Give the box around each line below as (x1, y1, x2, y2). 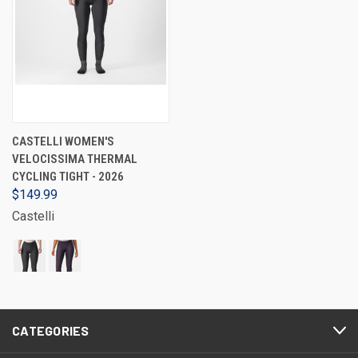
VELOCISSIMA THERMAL (12, 151, 137, 166)
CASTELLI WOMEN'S (12, 133, 114, 149)
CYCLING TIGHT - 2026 (12, 169, 124, 184)
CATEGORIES (12, 322, 89, 338)
